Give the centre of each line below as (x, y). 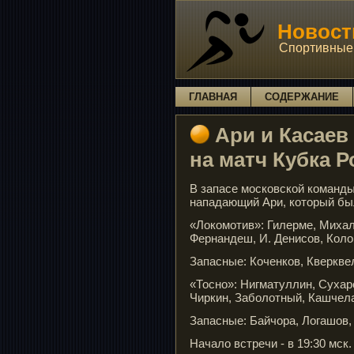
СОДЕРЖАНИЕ (302, 97)
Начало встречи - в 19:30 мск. (271, 343)
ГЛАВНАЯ (213, 97)
